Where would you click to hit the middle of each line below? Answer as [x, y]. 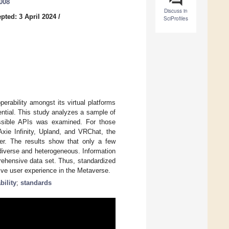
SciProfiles [176, 19]
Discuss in [176, 11]
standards [36, 182]
